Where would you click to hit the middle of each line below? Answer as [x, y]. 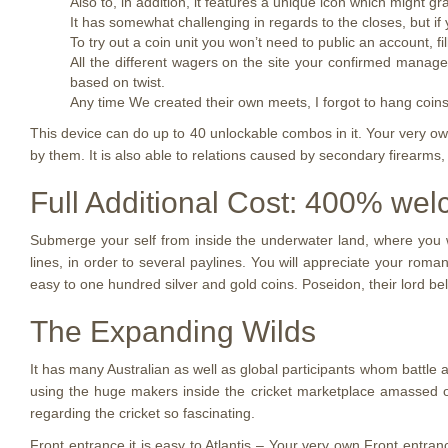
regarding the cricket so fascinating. [142, 413]
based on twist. [117, 82]
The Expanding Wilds [173, 331]
